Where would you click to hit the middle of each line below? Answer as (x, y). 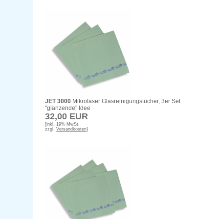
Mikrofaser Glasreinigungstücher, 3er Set (126, 101)
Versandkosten (72, 129)
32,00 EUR (67, 117)
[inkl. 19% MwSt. (63, 124)
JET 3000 (58, 101)
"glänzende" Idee (68, 108)
